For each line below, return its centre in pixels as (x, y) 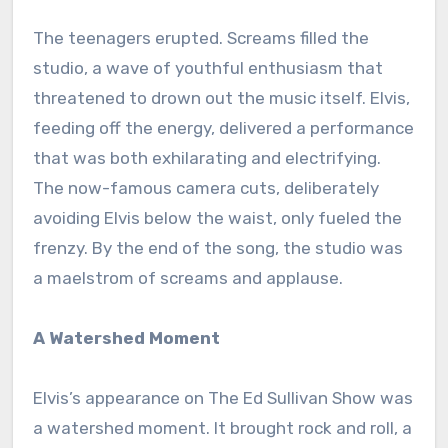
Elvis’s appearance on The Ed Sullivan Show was (222, 397)
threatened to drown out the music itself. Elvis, (221, 97)
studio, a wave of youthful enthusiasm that (207, 67)
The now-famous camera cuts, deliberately (205, 187)
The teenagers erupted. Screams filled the (200, 37)
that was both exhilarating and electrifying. (206, 157)
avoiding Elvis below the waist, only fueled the (217, 217)
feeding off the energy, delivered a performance (223, 127)
